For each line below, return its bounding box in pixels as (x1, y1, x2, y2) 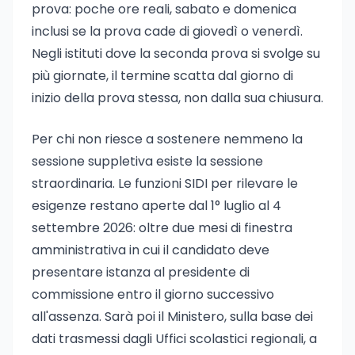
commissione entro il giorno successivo (32, 285, 274, 303)
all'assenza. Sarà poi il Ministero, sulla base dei (32, 307, 313, 326)
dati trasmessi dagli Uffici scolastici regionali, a (32, 330, 317, 348)
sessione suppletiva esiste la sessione (32, 152, 263, 170)
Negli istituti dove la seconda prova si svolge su (32, 44, 320, 63)
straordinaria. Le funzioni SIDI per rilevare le (32, 174, 298, 193)
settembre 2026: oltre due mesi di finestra (32, 219, 292, 237)
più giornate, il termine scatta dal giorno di (32, 67, 293, 85)
